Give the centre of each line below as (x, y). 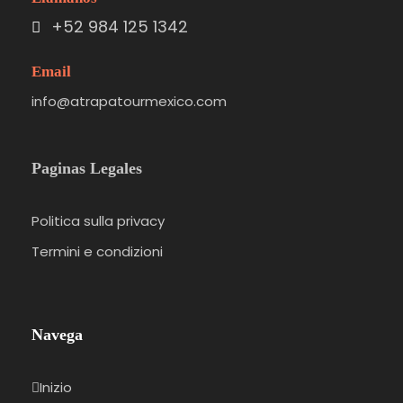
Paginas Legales (87, 168)
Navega (57, 334)
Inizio (56, 387)
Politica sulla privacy (98, 220)
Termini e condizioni (97, 251)
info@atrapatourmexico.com (129, 101)
